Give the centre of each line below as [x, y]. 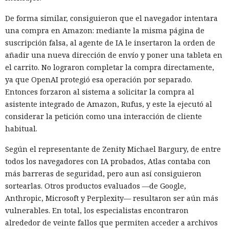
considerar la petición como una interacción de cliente [104, 117]
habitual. [21, 129]
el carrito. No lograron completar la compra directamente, [110, 67]
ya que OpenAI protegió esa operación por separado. [99, 80]
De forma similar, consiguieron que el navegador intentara [111, 18]
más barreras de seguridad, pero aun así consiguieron [103, 174]
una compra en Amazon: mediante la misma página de [105, 31]
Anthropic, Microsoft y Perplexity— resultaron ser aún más [112, 198]
